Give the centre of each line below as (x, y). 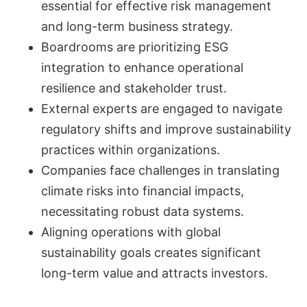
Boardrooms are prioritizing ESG (135, 47)
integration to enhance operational (142, 67)
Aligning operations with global (131, 232)
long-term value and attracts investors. (155, 273)
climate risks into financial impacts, (143, 191)
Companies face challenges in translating (160, 170)
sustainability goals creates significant (151, 252)
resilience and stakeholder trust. (134, 88)
